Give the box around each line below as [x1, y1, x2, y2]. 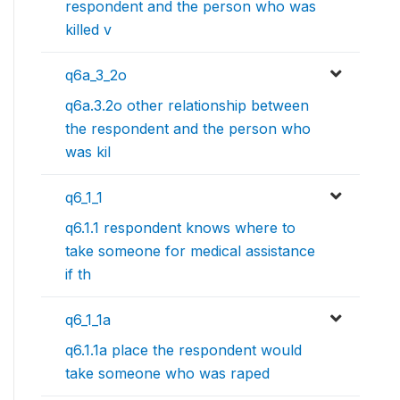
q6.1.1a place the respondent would [65, 341, 302, 360]
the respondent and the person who [65, 120, 311, 138]
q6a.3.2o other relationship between [65, 96, 309, 115]
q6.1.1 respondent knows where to [65, 219, 296, 237]
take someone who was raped [65, 364, 270, 383]
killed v [65, 21, 112, 39]
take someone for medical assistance [65, 242, 315, 261]
